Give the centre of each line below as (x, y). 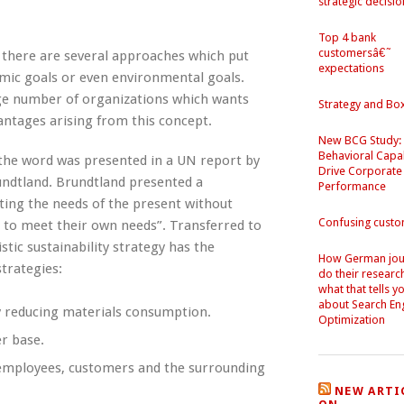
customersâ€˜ (354, 53)
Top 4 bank (347, 37)
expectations (351, 68)
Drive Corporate (360, 171)
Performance (352, 186)
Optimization (351, 320)
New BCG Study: (359, 140)
